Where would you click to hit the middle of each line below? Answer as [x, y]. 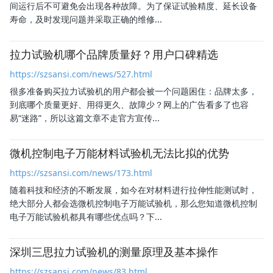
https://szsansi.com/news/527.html [81, 74]
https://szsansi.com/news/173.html [81, 172]
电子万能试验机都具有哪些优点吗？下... [86, 216]
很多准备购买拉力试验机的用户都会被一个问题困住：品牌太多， [133, 91]
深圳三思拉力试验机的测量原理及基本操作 [114, 251]
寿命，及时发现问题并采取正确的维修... [86, 19]
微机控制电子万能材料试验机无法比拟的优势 [119, 153]
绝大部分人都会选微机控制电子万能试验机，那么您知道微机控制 [133, 203]
